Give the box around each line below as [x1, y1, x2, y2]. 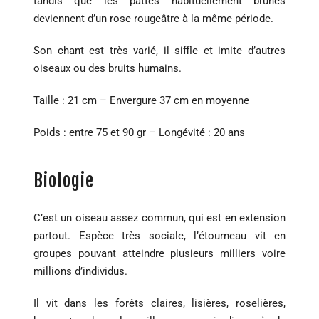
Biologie [33, 169, 94, 192]
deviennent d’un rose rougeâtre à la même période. [33, 12, 273, 26]
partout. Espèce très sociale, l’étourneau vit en [33, 229, 286, 243]
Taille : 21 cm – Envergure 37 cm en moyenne [33, 94, 249, 108]
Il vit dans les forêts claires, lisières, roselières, [33, 297, 286, 310]
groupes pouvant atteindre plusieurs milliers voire [33, 247, 286, 261]
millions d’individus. [33, 265, 127, 278]
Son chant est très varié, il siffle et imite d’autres [33, 44, 286, 58]
